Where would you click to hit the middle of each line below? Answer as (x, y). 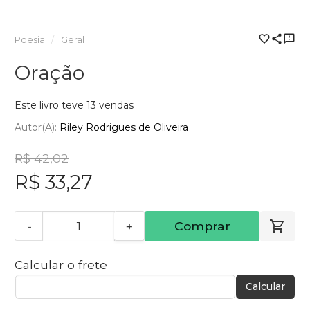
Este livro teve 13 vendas (74, 106)
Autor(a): (37, 127)
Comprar (202, 226)
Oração (49, 73)
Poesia (30, 40)
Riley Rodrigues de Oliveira (124, 127)
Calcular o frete (61, 264)
